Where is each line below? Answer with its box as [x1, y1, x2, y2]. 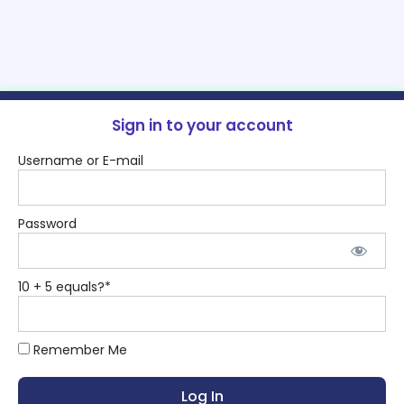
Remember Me [30, 341, 127, 360]
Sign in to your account [111, 115, 293, 137]
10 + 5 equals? [18, 278, 105, 297]
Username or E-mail [18, 151, 143, 170]
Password [18, 215, 77, 234]
